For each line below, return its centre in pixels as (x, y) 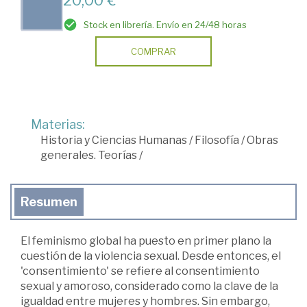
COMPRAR (153, 51)
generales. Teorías (89, 155)
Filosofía (217, 140)
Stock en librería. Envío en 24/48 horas (165, 24)
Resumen (49, 201)
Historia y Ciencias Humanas (114, 140)
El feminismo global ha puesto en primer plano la (146, 241)
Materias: (58, 124)
